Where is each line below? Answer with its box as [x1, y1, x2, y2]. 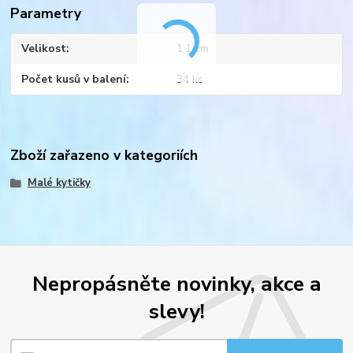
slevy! [148, 296, 205, 325]
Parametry [10, 3, 82, 23]
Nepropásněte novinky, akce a [32, 269, 321, 298]
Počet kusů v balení [21, 71, 127, 87]
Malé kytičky [27, 176, 91, 191]
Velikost [21, 41, 67, 57]
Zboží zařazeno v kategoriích [10, 146, 199, 165]
